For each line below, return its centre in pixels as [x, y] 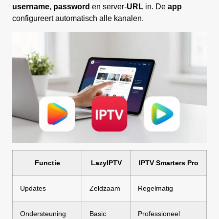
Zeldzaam [105, 188]
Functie [47, 163]
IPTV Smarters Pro [168, 163]
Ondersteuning [43, 213]
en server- [108, 7]
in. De [155, 7]
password [72, 7]
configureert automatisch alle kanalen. [78, 19]
